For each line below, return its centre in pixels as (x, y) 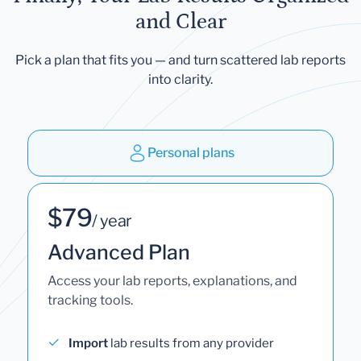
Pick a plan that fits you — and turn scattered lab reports (180, 60)
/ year (112, 220)
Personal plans (191, 152)
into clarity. (180, 79)
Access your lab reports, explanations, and (172, 280)
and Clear (180, 21)
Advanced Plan (119, 252)
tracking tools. (90, 300)
